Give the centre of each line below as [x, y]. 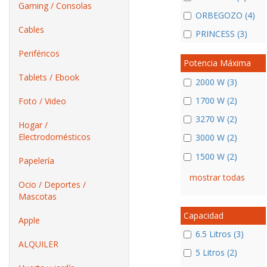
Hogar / [33, 125]
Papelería [36, 161]
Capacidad [203, 215]
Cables [31, 30]
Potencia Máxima [217, 63]
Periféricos [39, 53]
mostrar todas [217, 177]
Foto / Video [42, 101]
